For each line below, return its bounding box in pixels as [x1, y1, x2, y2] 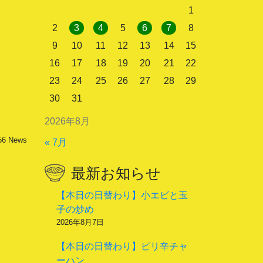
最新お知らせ [71, 165, 161, 181]
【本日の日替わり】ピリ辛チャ [56, 241, 188, 251]
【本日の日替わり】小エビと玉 [56, 190, 188, 200]
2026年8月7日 [56, 218, 104, 227]
